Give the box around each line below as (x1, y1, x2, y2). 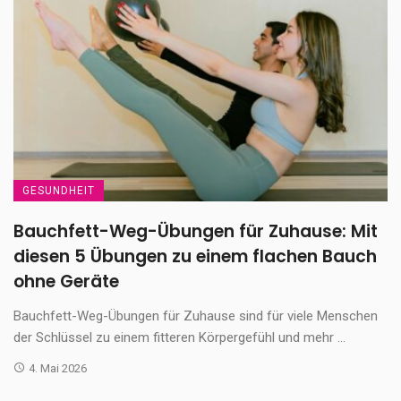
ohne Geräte (13, 269, 119, 294)
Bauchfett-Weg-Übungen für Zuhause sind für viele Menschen (13, 307, 378, 324)
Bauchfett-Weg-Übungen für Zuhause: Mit (13, 218, 378, 243)
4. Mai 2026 (28, 361, 87, 375)
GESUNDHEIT (22, 183, 95, 197)
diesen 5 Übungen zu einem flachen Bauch (13, 243, 377, 269)
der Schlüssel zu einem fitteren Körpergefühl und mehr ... (13, 328, 346, 346)
